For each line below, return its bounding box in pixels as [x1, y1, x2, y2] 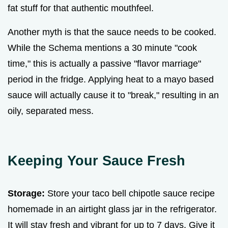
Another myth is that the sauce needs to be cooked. [8, 27, 216, 38]
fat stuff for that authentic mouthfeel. [8, 3, 154, 14]
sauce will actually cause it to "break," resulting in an [8, 90, 219, 101]
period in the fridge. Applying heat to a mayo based [8, 74, 214, 85]
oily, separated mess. [8, 106, 94, 117]
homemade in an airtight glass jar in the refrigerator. [8, 204, 217, 215]
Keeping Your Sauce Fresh [8, 153, 185, 169]
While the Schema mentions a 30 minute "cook [8, 43, 197, 53]
